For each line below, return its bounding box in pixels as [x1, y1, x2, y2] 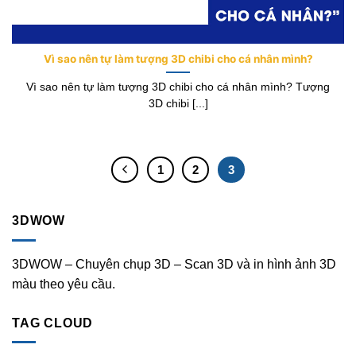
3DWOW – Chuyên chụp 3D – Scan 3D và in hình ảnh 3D [12, 257, 336, 271]
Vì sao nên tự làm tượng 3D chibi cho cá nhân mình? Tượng [26, 80, 330, 93]
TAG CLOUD [12, 315, 94, 330]
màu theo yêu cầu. [12, 277, 115, 291]
